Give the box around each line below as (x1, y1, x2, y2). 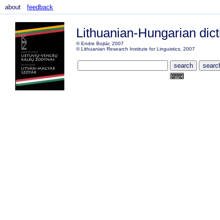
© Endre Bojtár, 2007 (76, 41, 124, 46)
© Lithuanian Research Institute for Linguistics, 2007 (76, 46, 195, 52)
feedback (27, 3, 54, 11)
